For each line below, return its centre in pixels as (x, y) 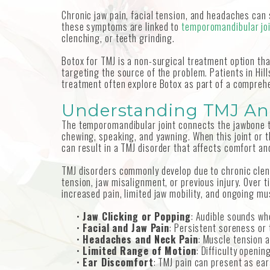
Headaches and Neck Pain (140, 240)
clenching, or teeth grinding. (118, 38)
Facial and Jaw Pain (126, 228)
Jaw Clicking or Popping (137, 217)
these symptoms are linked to (122, 27)
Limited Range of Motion (140, 251)
